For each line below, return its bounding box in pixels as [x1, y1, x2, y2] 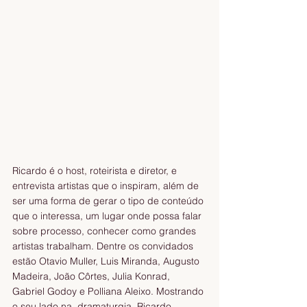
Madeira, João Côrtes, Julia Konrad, [12, 270, 173, 283]
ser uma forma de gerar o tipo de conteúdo [12, 195, 206, 208]
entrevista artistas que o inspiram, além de [12, 180, 201, 193]
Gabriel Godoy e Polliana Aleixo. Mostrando [12, 285, 206, 298]
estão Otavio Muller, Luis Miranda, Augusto [12, 255, 202, 268]
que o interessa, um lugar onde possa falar [12, 210, 204, 223]
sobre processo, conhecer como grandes [12, 225, 199, 238]
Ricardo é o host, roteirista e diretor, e [12, 164, 180, 177]
